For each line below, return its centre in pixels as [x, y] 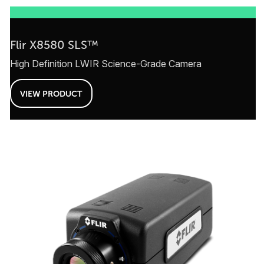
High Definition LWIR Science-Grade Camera [105, 64]
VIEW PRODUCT [51, 93]
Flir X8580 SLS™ [54, 45]
